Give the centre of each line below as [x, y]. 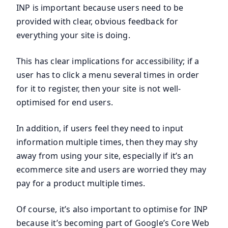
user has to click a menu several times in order [108, 75]
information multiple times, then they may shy [107, 142]
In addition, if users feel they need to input [100, 128]
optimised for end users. [65, 102]
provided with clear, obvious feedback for [97, 21]
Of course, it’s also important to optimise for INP [112, 209]
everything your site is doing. [73, 35]
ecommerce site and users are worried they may [111, 169]
